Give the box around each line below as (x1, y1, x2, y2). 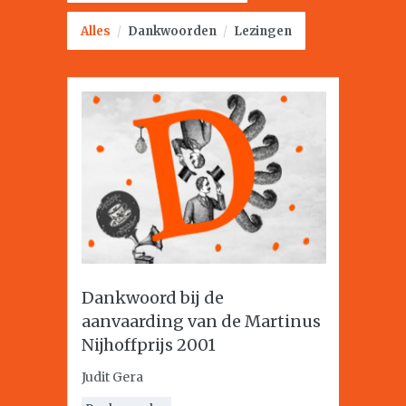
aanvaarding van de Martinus (82, 311, 321, 332)
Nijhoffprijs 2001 (82, 334, 216, 355)
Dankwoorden (128, 24, 217, 39)
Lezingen (234, 24, 292, 39)
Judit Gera (82, 369, 143, 385)
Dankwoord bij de (82, 287, 224, 308)
